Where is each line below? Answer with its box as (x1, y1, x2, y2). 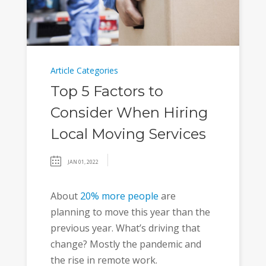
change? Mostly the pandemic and (50, 237, 201, 251)
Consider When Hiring (50, 103, 208, 121)
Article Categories (50, 64, 118, 76)
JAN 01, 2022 (67, 157, 99, 166)
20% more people (80, 189, 159, 202)
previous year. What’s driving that (50, 221, 200, 235)
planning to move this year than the (50, 205, 210, 218)
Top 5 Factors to (50, 82, 163, 100)
